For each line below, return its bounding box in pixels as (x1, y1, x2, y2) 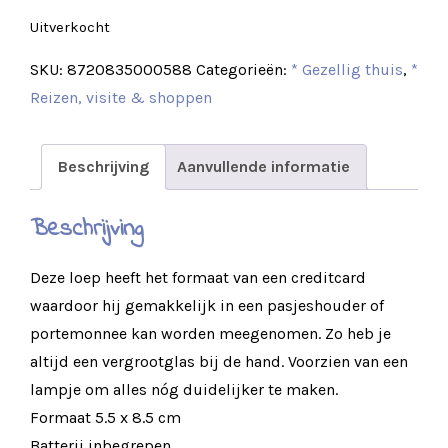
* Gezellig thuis (291, 60, 403, 80)
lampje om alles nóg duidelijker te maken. (30, 380, 338, 399)
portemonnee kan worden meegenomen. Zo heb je (30, 324, 391, 343)
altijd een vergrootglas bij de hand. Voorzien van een (30, 352, 408, 371)
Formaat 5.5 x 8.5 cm (30, 408, 181, 427)
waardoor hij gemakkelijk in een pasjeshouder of (30, 296, 384, 315)
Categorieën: (196, 60, 291, 80)
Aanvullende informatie (177, 157, 350, 177)
